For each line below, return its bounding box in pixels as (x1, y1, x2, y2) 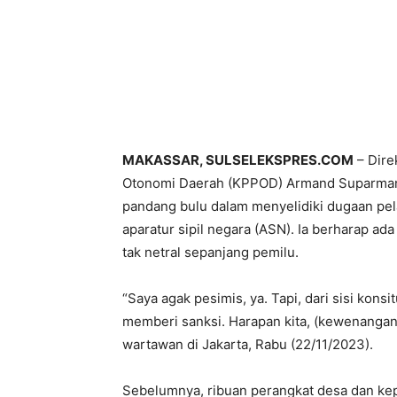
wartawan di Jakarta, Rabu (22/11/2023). (122, 335, 373, 353)
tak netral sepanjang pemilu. (122, 243, 299, 261)
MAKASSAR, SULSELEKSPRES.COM (122, 151, 354, 168)
